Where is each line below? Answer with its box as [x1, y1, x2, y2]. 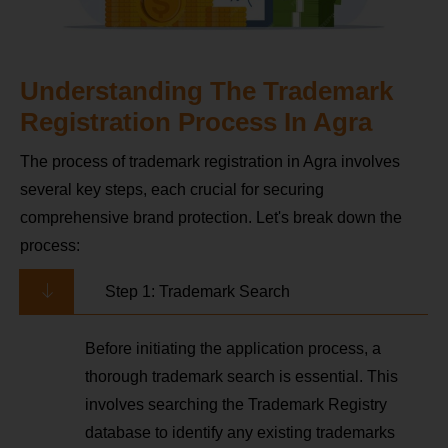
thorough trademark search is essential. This [85, 368, 398, 386]
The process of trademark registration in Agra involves [20, 153, 400, 171]
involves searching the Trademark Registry [85, 396, 387, 414]
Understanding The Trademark [20, 76, 393, 107]
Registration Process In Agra [20, 107, 372, 138]
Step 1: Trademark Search [105, 283, 290, 301]
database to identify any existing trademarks [85, 424, 395, 442]
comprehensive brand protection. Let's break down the [20, 209, 402, 227]
